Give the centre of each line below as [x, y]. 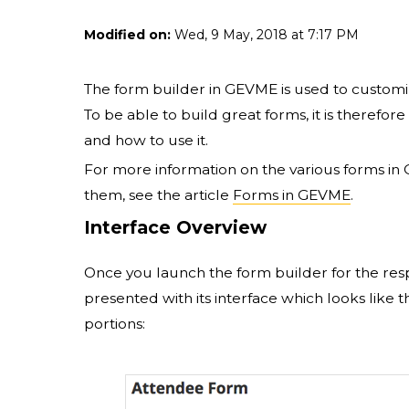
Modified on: [127, 35]
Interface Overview [175, 228]
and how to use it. [146, 141]
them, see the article [158, 195]
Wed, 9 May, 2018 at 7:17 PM [265, 35]
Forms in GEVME [292, 195]
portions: [115, 324]
